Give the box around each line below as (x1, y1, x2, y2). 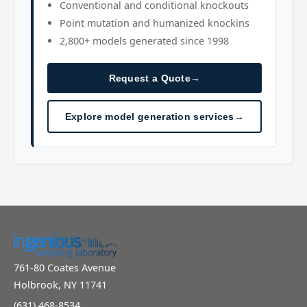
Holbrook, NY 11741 (14, 278, 107, 291)
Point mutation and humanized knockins (60, 16, 249, 29)
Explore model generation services (64, 111, 234, 122)
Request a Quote (108, 73, 191, 84)
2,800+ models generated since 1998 (60, 34, 229, 47)
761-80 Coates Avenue (14, 261, 116, 274)
